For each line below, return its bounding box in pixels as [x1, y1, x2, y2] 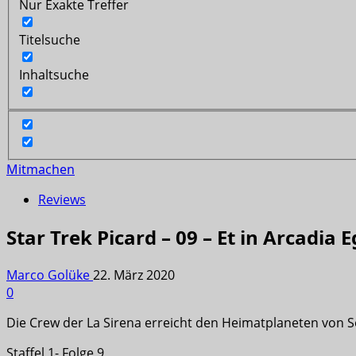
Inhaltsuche [19, 65, 89, 83]
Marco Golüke [6, 266, 93, 284]
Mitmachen [6, 161, 75, 179]
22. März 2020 [93, 266, 175, 284]
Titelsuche [19, 30, 80, 48]
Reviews [38, 191, 86, 209]
